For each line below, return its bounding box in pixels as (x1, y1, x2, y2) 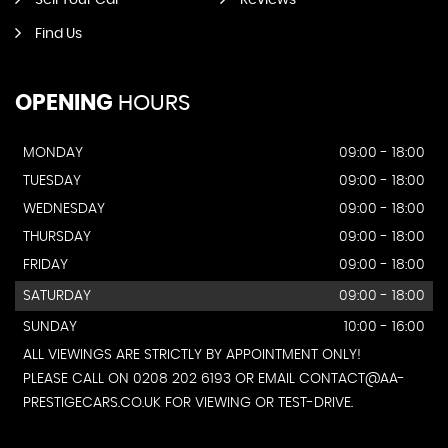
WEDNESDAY (23, 202, 105, 216)
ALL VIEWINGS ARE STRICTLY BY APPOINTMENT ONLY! (23, 348, 361, 362)
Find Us (35, 27, 82, 41)
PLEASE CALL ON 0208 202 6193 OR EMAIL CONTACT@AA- (23, 372, 405, 386)
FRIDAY (23, 258, 68, 272)
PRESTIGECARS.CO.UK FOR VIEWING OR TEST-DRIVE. (23, 396, 353, 410)
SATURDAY (23, 289, 91, 303)
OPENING (15, 92, 113, 114)
